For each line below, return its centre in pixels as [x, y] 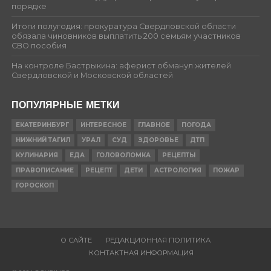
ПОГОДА [196, 125]
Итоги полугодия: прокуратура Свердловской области [123, 26]
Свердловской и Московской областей [92, 75]
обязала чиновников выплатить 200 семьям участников [126, 36]
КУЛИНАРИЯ [37, 155]
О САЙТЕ [76, 240]
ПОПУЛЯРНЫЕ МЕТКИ [65, 105]
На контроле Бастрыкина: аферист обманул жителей [121, 65]
